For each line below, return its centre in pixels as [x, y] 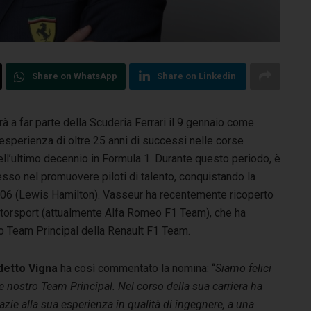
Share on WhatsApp [74, 76]
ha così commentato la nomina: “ [138, 268]
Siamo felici [243, 268]
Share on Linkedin [197, 76]
